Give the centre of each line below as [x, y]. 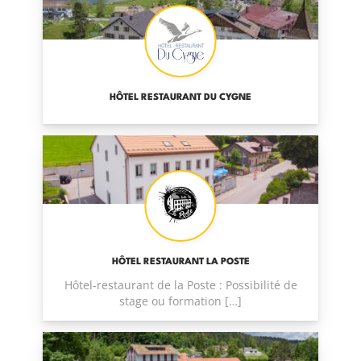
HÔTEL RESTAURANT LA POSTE [180, 261]
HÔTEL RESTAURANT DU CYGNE [180, 97]
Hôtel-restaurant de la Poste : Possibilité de [180, 285]
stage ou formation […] [180, 301]
